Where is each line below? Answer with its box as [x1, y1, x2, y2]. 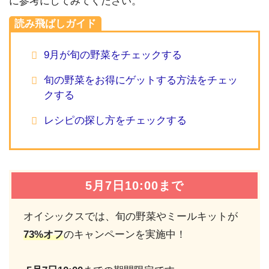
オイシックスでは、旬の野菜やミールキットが [23, 211, 238, 223]
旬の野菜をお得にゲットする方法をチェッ [44, 74, 238, 86]
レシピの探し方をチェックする [44, 114, 187, 126]
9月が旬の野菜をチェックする [44, 49, 183, 61]
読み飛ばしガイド [14, 18, 96, 30]
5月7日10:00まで [85, 179, 184, 193]
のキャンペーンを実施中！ [64, 229, 186, 241]
